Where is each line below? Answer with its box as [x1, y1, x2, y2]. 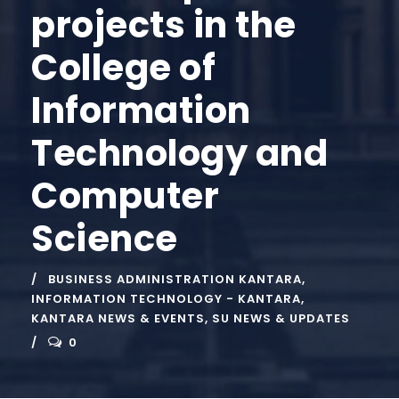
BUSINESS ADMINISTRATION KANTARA [48, 271, 302, 289]
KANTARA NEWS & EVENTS [31, 310, 205, 328]
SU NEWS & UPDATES [212, 310, 350, 328]
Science [31, 214, 178, 265]
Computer [31, 171, 219, 222]
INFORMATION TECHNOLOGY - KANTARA [31, 290, 301, 308]
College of [31, 43, 216, 94]
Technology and [31, 128, 328, 179]
